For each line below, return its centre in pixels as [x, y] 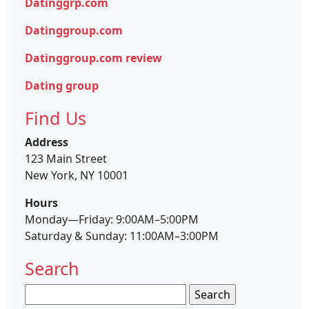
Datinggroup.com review [93, 58]
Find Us [56, 118]
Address [47, 142]
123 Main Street [66, 158]
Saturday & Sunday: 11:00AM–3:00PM [122, 236]
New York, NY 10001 [77, 175]
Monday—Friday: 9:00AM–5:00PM [112, 219]
